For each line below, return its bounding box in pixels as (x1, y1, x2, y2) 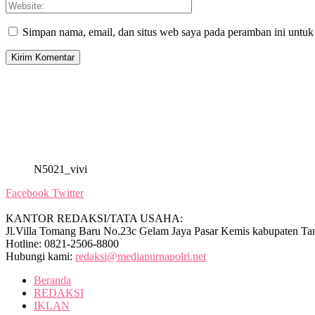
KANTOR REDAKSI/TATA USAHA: (6, 212, 183, 225)
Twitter (52, 187, 84, 200)
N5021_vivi (34, 163, 87, 176)
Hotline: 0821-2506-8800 (6, 238, 119, 250)
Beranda (34, 274, 71, 287)
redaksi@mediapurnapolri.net (75, 250, 206, 263)
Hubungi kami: (6, 250, 75, 263)
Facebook (6, 187, 49, 200)
